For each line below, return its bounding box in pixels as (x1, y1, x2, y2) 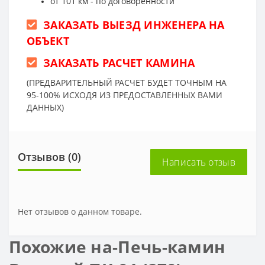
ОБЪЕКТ (27, 33, 69, 48)
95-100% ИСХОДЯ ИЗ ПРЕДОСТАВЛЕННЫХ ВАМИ (27, 89, 222, 101)
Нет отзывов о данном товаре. (18, 205, 142, 217)
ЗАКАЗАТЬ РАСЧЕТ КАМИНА (43, 55, 195, 70)
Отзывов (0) (18, 149, 81, 164)
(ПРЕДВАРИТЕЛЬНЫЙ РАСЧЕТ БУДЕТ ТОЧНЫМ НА (27, 76, 227, 88)
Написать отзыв (161, 155, 235, 169)
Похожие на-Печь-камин (9, 235, 226, 258)
